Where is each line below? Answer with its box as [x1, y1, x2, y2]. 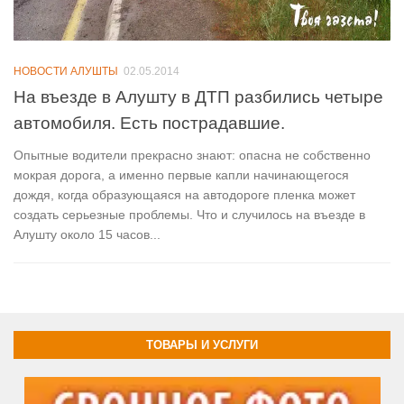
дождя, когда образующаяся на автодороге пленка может [14, 188, 355, 203]
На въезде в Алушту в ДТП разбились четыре [14, 87, 383, 107]
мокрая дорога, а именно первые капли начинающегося [14, 168, 349, 183]
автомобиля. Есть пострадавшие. [14, 113, 285, 133]
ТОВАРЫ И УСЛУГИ [146, 338, 258, 353]
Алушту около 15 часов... [14, 227, 161, 243]
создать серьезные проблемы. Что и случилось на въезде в [14, 207, 365, 223]
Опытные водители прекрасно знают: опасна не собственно [14, 148, 371, 163]
